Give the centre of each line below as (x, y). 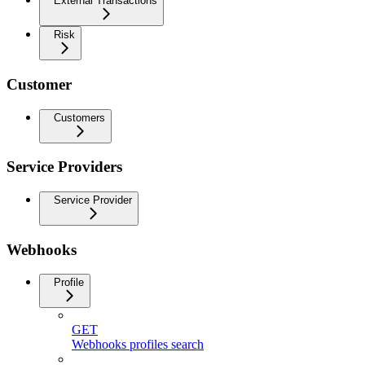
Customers (79, 117)
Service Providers (64, 167)
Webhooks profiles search (138, 345)
